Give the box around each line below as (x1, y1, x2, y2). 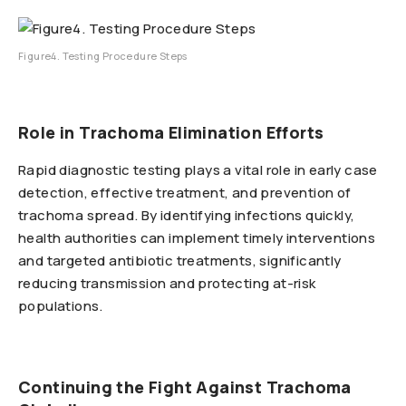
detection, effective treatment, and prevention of (18, 183, 352, 202)
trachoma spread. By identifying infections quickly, (18, 206, 355, 225)
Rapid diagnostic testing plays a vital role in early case (18, 160, 378, 179)
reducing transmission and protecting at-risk (18, 274, 316, 293)
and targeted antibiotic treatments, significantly (18, 251, 342, 270)
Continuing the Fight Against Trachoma (18, 376, 352, 398)
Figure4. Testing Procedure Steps (18, 49, 188, 63)
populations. (18, 296, 103, 315)
